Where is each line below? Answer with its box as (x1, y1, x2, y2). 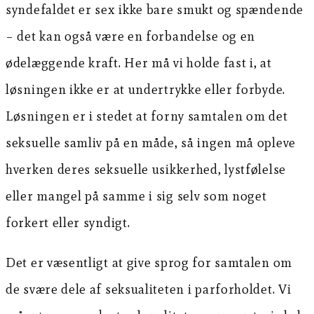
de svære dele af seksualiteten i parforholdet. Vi (6, 280, 292, 297)
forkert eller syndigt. (6, 214, 130, 231)
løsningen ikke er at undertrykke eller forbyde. (6, 81, 285, 97)
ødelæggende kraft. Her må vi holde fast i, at (6, 54, 272, 71)
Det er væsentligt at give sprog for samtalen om (6, 254, 292, 271)
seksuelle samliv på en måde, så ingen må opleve (6, 134, 296, 151)
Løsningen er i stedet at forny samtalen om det (6, 107, 288, 124)
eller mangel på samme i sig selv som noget (6, 187, 267, 204)
